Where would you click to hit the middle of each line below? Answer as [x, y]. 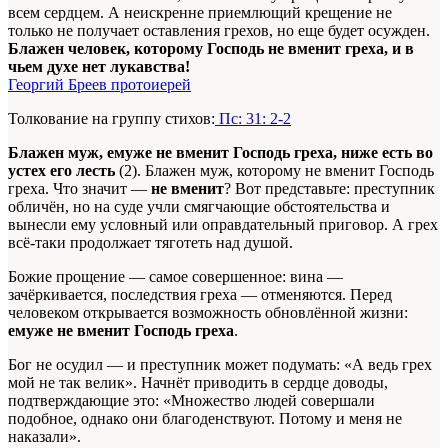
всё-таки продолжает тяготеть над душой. [150, 242]
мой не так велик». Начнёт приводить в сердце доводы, [198, 382]
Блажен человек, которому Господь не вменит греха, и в [211, 48]
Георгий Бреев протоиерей [99, 84]
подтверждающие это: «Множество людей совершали [191, 400]
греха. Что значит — [79, 188]
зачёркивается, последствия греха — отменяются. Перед [200, 294]
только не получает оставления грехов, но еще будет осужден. [219, 30]
